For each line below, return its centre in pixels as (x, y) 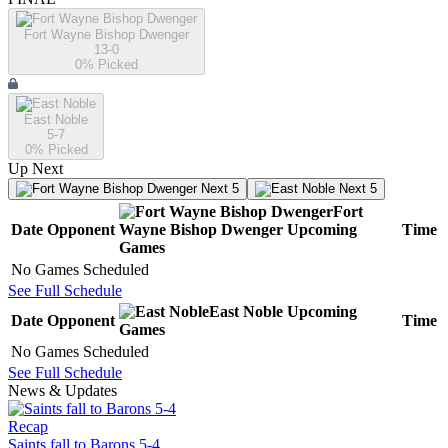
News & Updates (62, 391)
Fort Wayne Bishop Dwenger (106, 35)
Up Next (35, 169)
